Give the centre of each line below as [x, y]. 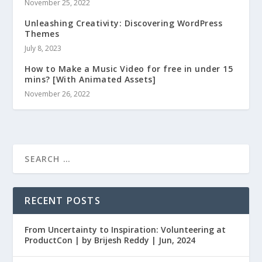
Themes [42, 33]
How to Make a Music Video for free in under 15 [129, 68]
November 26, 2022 [58, 94]
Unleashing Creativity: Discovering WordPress [124, 23]
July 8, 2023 [43, 48]
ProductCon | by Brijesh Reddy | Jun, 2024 [110, 240]
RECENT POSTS [63, 200]
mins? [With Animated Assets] [90, 79]
